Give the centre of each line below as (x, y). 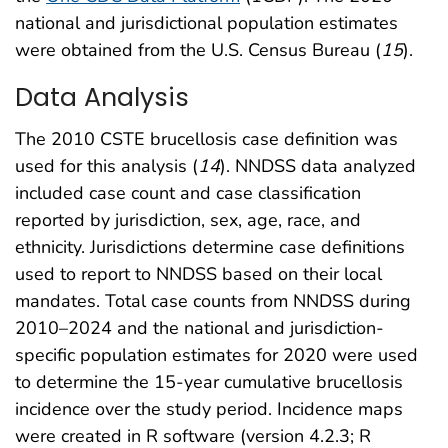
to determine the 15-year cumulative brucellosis (209, 382)
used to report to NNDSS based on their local (198, 274)
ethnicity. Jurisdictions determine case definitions (210, 247)
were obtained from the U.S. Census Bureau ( (198, 49)
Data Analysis (102, 96)
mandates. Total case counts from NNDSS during (213, 301)
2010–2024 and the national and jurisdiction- (199, 328)
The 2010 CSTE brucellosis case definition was (206, 139)
